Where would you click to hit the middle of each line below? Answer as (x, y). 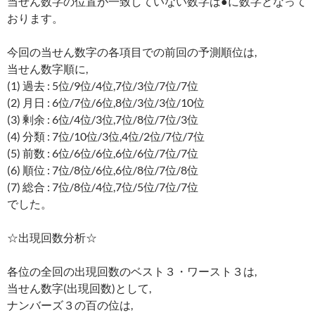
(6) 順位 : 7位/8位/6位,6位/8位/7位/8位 (103, 170)
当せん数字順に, (47, 69)
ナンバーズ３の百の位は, (70, 305)
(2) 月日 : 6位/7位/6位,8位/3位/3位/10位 (106, 103)
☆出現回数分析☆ (52, 238)
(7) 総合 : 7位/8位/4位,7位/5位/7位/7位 (103, 187)
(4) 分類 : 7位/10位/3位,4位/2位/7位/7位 (106, 136)
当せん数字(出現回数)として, (79, 288)
